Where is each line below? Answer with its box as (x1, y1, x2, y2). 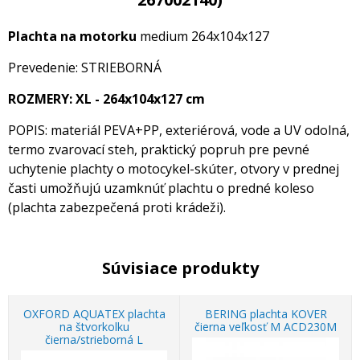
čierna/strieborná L (45, 332, 143, 347)
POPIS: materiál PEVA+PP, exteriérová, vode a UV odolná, (8, 121, 350, 139)
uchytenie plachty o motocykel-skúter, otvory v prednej (8, 160, 339, 178)
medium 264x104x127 (137, 27, 269, 45)
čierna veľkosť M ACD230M (194, 319, 337, 334)
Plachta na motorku (8, 27, 137, 45)
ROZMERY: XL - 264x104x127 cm (8, 90, 205, 108)
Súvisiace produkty (101, 257, 259, 279)
